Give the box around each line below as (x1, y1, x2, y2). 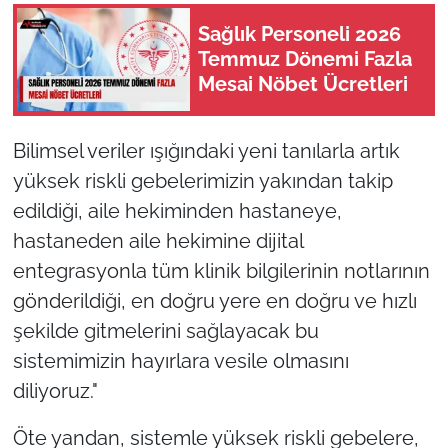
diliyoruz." (12, 378, 98, 403)
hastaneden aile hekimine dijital (12, 228, 303, 253)
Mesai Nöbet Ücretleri (198, 72, 408, 97)
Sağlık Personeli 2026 (198, 22, 401, 47)
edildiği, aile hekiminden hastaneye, (12, 198, 342, 223)
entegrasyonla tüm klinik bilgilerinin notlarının (12, 258, 430, 283)
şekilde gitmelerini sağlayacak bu (12, 318, 319, 343)
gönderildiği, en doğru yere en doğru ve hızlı (12, 288, 417, 313)
